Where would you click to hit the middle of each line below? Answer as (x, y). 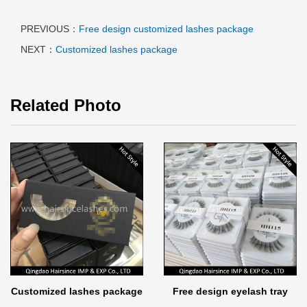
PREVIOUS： (50, 29)
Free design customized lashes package (166, 29)
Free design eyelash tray (230, 292)
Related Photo (66, 106)
